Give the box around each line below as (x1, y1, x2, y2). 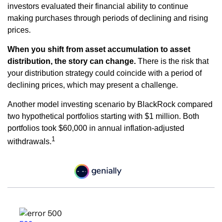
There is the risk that (138, 57, 209, 66)
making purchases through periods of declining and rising (7, 14, 208, 23)
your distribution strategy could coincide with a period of (7, 69, 202, 78)
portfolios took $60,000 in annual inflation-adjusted (7, 124, 184, 133)
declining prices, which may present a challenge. (7, 81, 178, 90)
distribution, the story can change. (7, 57, 138, 66)
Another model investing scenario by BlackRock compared (7, 100, 213, 109)
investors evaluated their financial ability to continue (7, 2, 188, 11)
